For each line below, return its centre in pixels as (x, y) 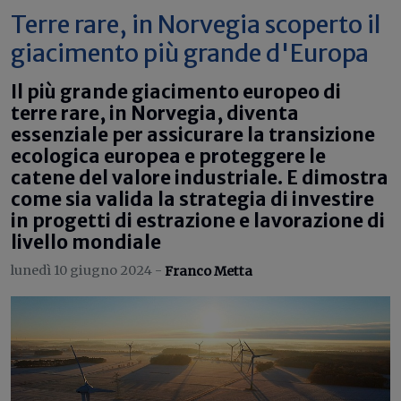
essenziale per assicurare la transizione (193, 135)
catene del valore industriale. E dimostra (200, 178)
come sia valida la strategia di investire (192, 200)
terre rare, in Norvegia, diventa (155, 114)
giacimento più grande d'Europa (190, 53)
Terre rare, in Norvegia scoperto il (196, 24)
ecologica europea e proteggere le (168, 157)
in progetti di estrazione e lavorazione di (198, 221)
